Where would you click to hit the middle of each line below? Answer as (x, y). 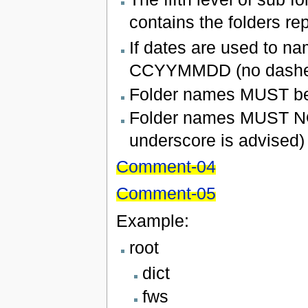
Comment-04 (166, 166)
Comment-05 (166, 194)
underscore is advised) (217, 140)
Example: (152, 220)
